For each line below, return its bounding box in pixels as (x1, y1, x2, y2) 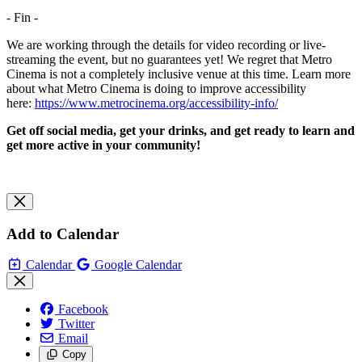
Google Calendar (95, 258, 182, 272)
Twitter (58, 317, 95, 331)
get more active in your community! (6, 137, 200, 152)
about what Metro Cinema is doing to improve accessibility (6, 81, 306, 95)
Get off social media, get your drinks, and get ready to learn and (6, 123, 355, 137)
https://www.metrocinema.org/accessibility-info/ (35, 95, 278, 110)
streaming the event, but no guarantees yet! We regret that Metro (6, 52, 332, 66)
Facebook (58, 302, 108, 317)
